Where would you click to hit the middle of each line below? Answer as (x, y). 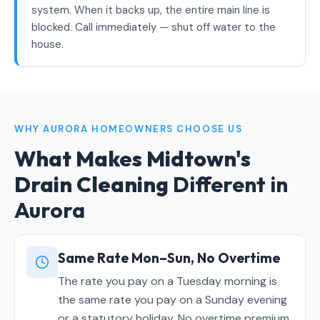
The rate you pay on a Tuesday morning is (167, 281)
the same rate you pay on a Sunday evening (172, 300)
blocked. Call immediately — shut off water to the (154, 27)
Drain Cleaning (94, 184)
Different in (230, 184)
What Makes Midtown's (132, 159)
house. (47, 44)
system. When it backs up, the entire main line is (151, 10)
